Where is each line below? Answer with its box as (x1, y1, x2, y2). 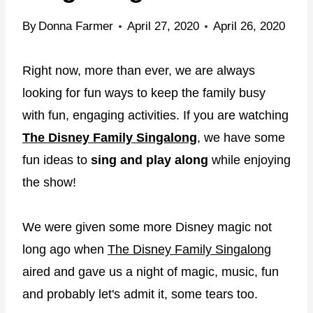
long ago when (22, 242, 108, 256)
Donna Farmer (38, 19, 114, 33)
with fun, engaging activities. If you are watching (22, 108, 289, 122)
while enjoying (208, 152, 291, 167)
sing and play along (91, 152, 208, 167)
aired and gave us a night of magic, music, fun (22, 264, 279, 279)
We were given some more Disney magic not (22, 219, 272, 234)
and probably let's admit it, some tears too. (22, 286, 258, 301)
